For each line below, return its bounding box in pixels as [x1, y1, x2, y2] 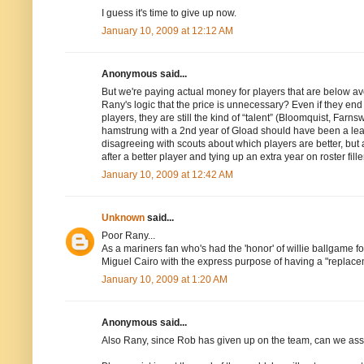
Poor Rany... [102, 230, 155, 242]
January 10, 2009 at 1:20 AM [102, 274, 227, 286]
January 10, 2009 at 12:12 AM [102, 25, 233, 37]
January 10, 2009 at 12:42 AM [102, 169, 233, 181]
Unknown [102, 212, 145, 224]
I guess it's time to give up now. [102, 7, 236, 19]
